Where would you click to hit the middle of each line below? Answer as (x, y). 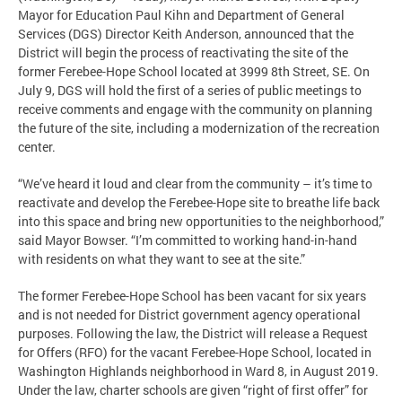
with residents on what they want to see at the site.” (162, 258)
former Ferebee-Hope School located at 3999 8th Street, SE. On (194, 71)
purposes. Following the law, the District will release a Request (193, 333)
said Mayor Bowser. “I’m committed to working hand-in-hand (188, 240)
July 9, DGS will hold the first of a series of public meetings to (190, 90)
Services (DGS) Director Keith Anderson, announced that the (186, 33)
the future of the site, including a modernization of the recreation (199, 127)
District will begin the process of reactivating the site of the (183, 52)
